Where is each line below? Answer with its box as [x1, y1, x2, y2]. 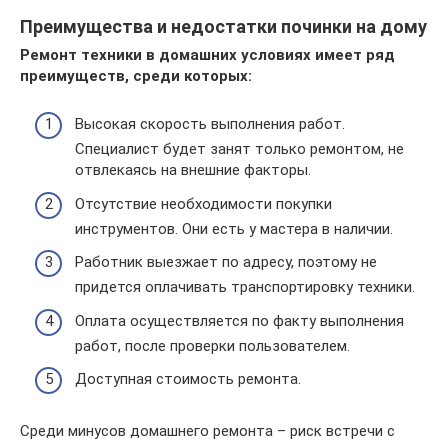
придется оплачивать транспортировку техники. [75, 278, 415, 296]
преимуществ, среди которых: [20, 66, 252, 85]
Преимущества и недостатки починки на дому [20, 15, 427, 37]
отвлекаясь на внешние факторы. [75, 161, 311, 179]
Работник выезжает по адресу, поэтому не [75, 253, 377, 271]
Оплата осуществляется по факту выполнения [75, 311, 404, 330]
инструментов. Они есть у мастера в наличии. [75, 219, 393, 238]
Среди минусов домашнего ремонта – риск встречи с [20, 422, 395, 440]
